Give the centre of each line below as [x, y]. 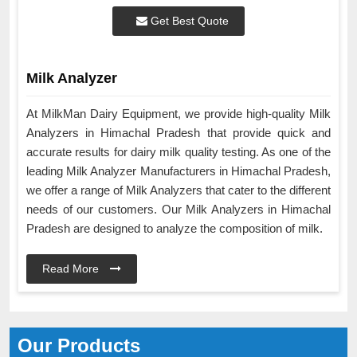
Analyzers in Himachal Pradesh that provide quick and [178, 133]
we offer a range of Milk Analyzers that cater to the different [178, 190]
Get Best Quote [188, 21]
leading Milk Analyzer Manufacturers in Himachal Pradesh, [178, 171]
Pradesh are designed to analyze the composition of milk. [176, 229]
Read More [72, 269]
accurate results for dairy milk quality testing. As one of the [178, 152]
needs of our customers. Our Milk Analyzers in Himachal [178, 210]
